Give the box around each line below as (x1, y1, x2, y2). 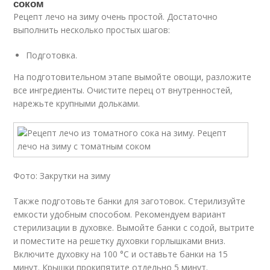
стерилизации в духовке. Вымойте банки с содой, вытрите (13, 222, 255, 233)
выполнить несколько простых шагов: (13, 24, 171, 36)
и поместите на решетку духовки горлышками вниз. (13, 235, 226, 246)
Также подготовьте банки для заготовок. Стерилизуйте (13, 195, 246, 207)
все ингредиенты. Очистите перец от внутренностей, (13, 84, 233, 96)
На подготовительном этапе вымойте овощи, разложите (13, 71, 252, 83)
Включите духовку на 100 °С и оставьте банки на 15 (13, 248, 228, 260)
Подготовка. (26, 49, 78, 61)
